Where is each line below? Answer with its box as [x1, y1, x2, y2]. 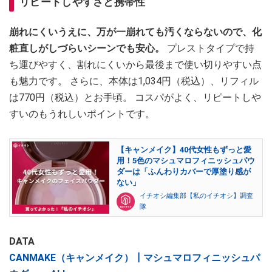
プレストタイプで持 [165, 42, 254, 54]
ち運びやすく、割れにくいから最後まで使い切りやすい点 [9, 58, 262, 70]
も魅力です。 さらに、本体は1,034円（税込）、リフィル [9, 75, 259, 87]
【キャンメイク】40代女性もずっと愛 [117, 145, 251, 155]
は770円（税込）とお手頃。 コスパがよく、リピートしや [9, 91, 261, 103]
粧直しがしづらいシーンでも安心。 [9, 42, 165, 54]
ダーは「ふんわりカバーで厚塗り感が [117, 167, 251, 177]
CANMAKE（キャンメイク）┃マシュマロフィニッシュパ [9, 252, 260, 264]
